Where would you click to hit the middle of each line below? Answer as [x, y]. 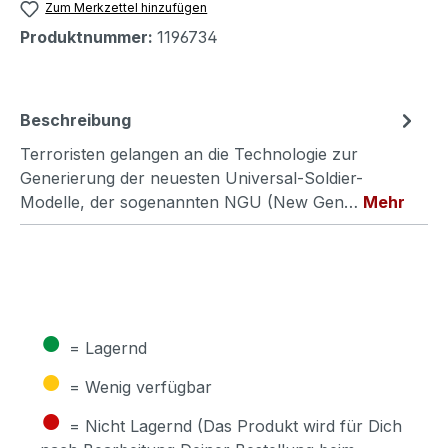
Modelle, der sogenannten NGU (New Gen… [191, 201]
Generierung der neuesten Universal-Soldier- [191, 177]
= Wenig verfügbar [140, 386]
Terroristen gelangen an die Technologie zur [189, 153]
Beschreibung [75, 119]
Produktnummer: [88, 36]
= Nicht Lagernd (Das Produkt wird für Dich [235, 425]
